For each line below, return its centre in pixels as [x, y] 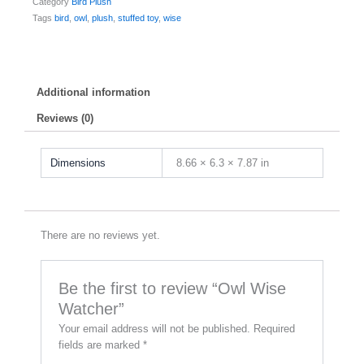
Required [275, 328]
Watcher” [92, 308]
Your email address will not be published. [155, 328]
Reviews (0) [65, 119]
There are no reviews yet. [100, 235]
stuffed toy [138, 17]
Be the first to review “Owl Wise [173, 288]
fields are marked [101, 344]
